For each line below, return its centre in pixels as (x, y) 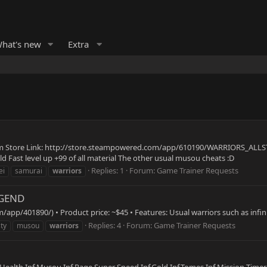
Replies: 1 (108, 170)
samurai (29, 170)
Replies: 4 (105, 225)
